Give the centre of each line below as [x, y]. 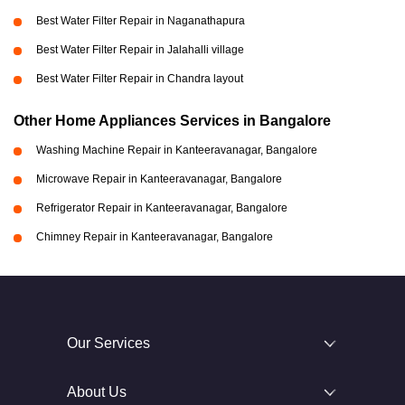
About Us [97, 392]
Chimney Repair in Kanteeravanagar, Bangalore [155, 237]
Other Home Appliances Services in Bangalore [172, 121]
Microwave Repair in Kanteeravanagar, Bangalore [159, 179]
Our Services [108, 343]
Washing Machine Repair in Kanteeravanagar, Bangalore [177, 150]
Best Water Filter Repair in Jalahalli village [140, 50]
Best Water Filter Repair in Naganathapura [141, 21]
